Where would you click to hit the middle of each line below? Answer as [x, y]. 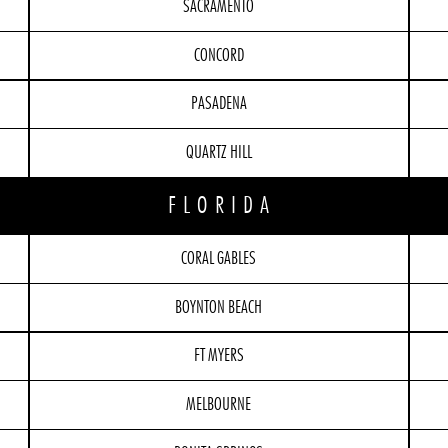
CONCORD [218, 55]
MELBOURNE [219, 405]
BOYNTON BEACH [219, 307]
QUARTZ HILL [218, 153]
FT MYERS [218, 356]
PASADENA [218, 104]
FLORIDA [222, 206]
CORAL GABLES [219, 258]
